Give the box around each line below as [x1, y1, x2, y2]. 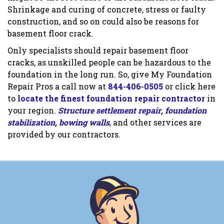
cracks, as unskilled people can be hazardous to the [7, 57, 211, 68]
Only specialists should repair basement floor [7, 45, 188, 56]
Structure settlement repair [58, 105, 161, 116]
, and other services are [109, 117, 201, 128]
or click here [163, 81, 215, 92]
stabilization [7, 117, 55, 128]
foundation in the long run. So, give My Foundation [7, 69, 212, 80]
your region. [7, 105, 58, 116]
